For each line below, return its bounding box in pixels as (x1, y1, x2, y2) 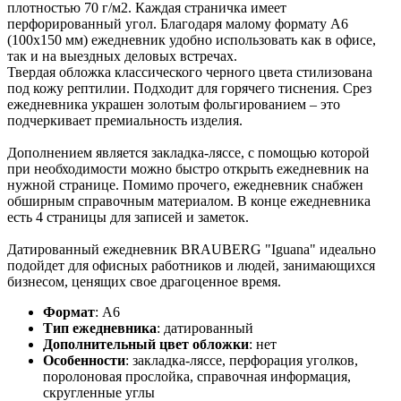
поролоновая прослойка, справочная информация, (43, 368, 351, 384)
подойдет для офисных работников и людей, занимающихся (7, 257, 375, 273)
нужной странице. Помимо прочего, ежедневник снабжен (7, 176, 363, 192)
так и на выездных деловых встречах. (7, 47, 237, 64)
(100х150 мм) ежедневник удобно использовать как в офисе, (7, 31, 376, 47)
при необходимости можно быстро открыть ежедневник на (7, 160, 369, 176)
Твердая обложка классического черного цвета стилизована (7, 64, 372, 80)
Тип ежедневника (43, 320, 157, 336)
